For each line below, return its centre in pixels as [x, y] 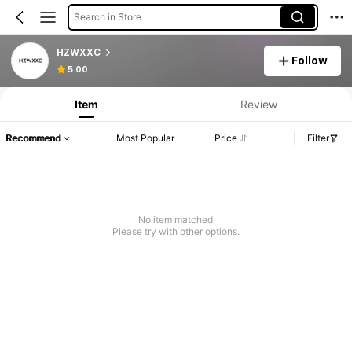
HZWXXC [78, 52]
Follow [310, 60]
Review [258, 104]
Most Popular [145, 138]
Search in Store [107, 16]
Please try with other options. [176, 232]
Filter [318, 138]
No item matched [176, 220]
